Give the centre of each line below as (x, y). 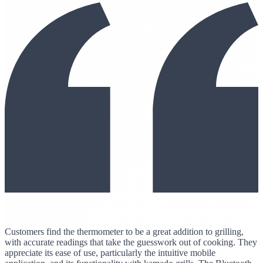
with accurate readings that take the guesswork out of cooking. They (131, 242)
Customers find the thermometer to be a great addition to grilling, (124, 231)
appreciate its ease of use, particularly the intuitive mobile (110, 252)
